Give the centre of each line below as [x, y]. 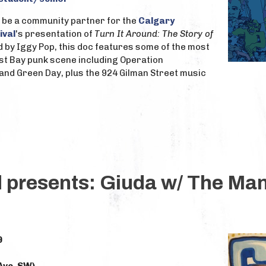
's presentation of [55, 34]
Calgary [156, 21]
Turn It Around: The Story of [154, 34]
